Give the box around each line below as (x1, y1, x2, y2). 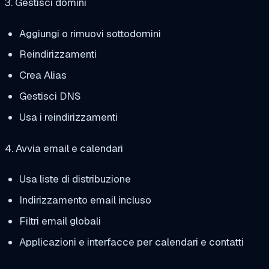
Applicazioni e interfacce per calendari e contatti (19, 235, 244, 249)
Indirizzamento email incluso (19, 193, 151, 207)
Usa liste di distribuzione (19, 172, 131, 186)
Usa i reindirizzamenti (19, 110, 118, 124)
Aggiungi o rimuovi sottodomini (19, 26, 161, 40)
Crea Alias (19, 68, 67, 82)
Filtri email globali (19, 214, 101, 228)
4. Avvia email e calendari (5, 141, 123, 155)
